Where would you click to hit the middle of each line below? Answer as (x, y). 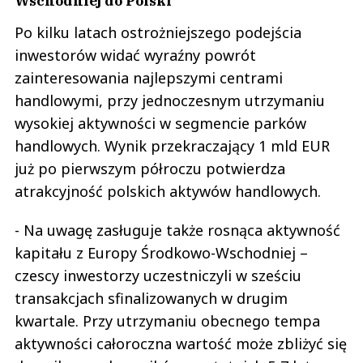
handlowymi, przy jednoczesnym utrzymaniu (170, 101)
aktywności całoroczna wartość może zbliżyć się (181, 344)
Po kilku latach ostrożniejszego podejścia (158, 33)
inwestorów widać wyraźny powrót (135, 56)
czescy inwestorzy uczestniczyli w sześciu (158, 276)
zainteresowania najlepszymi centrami (149, 78)
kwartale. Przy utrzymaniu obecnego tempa (167, 321)
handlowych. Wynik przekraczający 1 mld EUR (172, 146)
